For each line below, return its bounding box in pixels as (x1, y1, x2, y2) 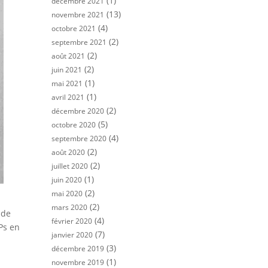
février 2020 (51, 216, 92, 226)
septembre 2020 (51, 133, 106, 144)
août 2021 (51, 51, 85, 61)
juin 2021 (51, 65, 82, 75)
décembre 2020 (51, 106, 104, 116)
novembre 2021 (51, 10, 104, 20)
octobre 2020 (51, 120, 96, 130)
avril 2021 (51, 92, 84, 102)
